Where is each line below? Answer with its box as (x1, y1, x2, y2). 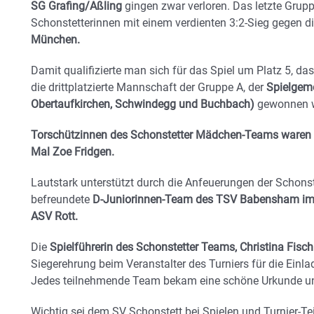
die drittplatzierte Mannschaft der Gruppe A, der (31, 80, 266, 94)
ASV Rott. (31, 209, 78, 223)
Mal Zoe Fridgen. (31, 144, 114, 158)
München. (31, 32, 80, 46)
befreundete (31, 192, 90, 206)
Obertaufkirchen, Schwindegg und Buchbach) (31, 97, 254, 111)
